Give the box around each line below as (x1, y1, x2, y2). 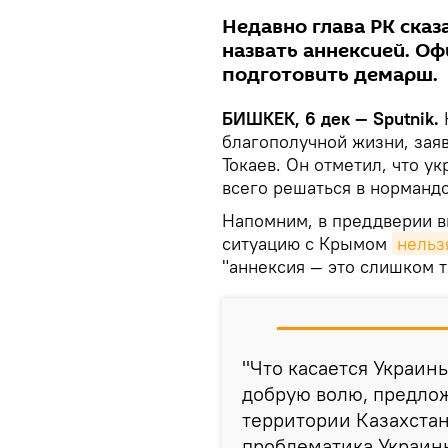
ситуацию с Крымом (222, 232, 392, 255)
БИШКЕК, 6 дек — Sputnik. (222, 107, 439, 130)
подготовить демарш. (222, 61, 438, 89)
